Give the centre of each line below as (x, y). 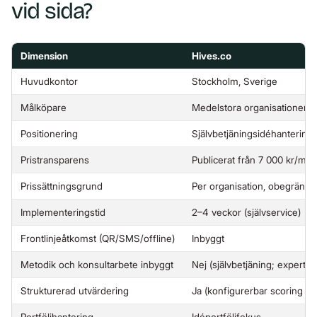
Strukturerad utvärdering (75, 290)
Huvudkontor (49, 81)
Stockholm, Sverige (235, 81)
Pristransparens (55, 160)
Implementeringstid (63, 212)
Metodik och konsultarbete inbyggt (97, 264)
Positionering (49, 133)
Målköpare (44, 107)
